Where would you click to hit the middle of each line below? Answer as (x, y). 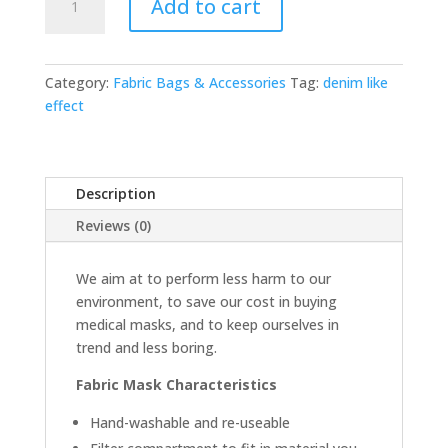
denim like (355, 83)
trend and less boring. (148, 348)
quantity (70, 59)
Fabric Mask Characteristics (176, 385)
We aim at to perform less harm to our (203, 279)
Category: (78, 83)
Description (115, 194)
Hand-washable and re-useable (191, 423)
